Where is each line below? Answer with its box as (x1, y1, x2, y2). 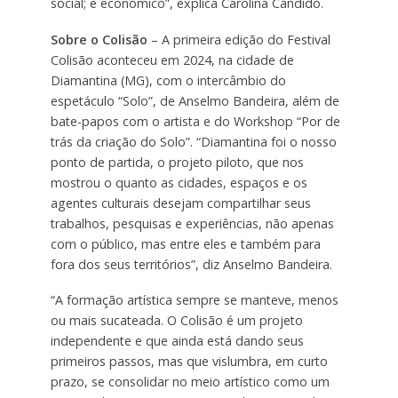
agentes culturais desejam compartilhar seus (50, 194, 311, 211)
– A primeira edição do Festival (150, 30, 330, 48)
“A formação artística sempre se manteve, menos (50, 291, 338, 309)
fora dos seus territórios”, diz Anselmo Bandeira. (50, 255, 332, 273)
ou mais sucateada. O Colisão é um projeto (50, 312, 303, 330)
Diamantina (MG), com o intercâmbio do (50, 71, 286, 89)
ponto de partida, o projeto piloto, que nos (50, 153, 304, 171)
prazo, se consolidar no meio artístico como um (50, 373, 333, 391)
